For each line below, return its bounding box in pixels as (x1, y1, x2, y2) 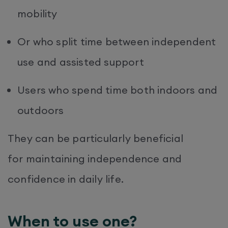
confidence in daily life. (8, 172, 127, 185)
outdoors (17, 103, 67, 117)
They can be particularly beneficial (8, 131, 184, 145)
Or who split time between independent (17, 35, 216, 48)
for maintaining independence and (8, 152, 182, 165)
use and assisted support (17, 55, 147, 68)
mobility (17, 7, 60, 20)
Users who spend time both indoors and (17, 83, 218, 96)
